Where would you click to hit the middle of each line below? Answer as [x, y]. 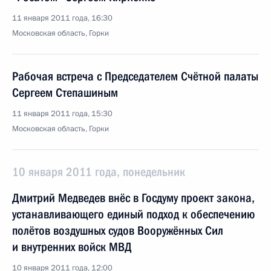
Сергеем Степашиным [65, 93]
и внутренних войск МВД [72, 247]
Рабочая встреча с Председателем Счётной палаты [135, 76]
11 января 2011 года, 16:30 [62, 18]
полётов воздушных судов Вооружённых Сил [118, 230]
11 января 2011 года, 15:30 [62, 114]
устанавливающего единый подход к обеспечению [133, 214]
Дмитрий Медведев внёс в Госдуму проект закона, [133, 198]
